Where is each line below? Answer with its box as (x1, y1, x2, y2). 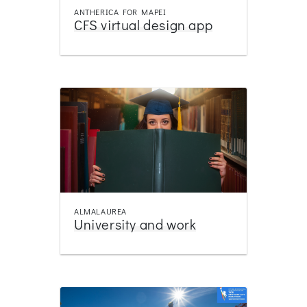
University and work (74, 214, 197, 233)
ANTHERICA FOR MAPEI (74, 5, 167, 17)
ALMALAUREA (74, 205, 127, 217)
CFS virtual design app (74, 15, 213, 34)
